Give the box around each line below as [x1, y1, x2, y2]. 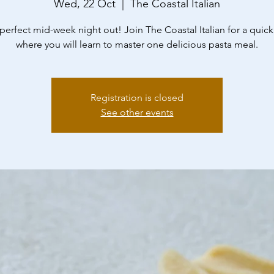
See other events [100, 106, 174, 118]
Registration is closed [91, 91, 183, 103]
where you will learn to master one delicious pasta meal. [16, 38, 258, 50]
